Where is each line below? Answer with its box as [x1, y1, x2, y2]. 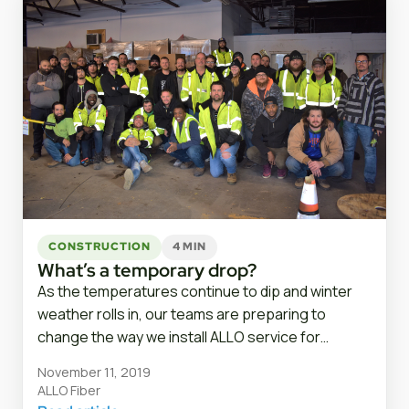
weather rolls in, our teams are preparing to [37, 303, 326, 324]
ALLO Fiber [37, 381, 100, 399]
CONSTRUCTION [48, 239, 151, 255]
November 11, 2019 [37, 362, 151, 381]
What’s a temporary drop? [37, 257, 257, 282]
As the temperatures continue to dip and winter [37, 280, 352, 301]
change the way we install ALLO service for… [37, 326, 329, 347]
